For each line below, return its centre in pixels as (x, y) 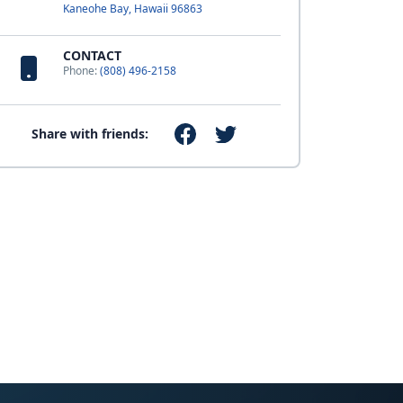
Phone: (81, 71)
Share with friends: (90, 134)
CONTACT (92, 55)
